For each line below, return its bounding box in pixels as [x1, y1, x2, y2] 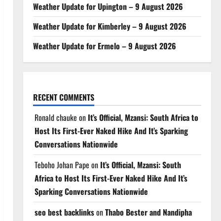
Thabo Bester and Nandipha [105, 206, 192, 218]
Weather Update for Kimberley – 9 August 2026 [33, 20, 186, 32]
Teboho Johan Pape [34, 158, 89, 171]
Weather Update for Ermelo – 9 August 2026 [33, 39, 176, 52]
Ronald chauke [34, 111, 77, 123]
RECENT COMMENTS [33, 91, 94, 103]
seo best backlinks [34, 206, 94, 218]
